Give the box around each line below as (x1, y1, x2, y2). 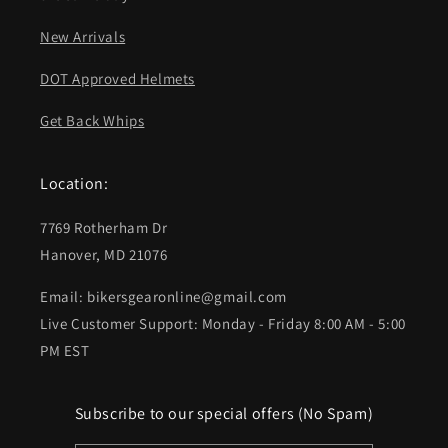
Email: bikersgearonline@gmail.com (40, 287, 287, 307)
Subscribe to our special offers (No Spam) (74, 403, 374, 425)
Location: (40, 173, 109, 195)
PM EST (40, 341, 90, 361)
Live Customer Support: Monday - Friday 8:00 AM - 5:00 (40, 314, 406, 334)
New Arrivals (40, 27, 126, 47)
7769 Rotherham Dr (40, 218, 168, 238)
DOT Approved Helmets (40, 69, 195, 89)
